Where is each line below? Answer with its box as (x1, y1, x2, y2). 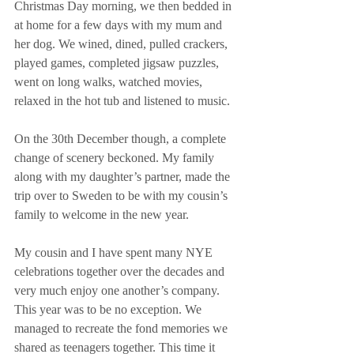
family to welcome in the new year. (14, 207, 189, 221)
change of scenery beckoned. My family (14, 150, 217, 164)
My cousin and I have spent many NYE (14, 245, 216, 259)
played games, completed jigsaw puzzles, (14, 55, 222, 70)
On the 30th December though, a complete (14, 131, 229, 145)
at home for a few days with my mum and (14, 17, 225, 32)
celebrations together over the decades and (14, 264, 228, 278)
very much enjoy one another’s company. (14, 283, 223, 297)
